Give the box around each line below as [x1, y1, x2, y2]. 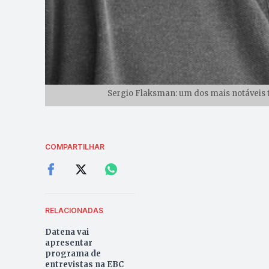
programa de [44, 249, 101, 259]
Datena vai [44, 227, 89, 238]
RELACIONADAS [44, 206, 103, 216]
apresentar [44, 238, 92, 249]
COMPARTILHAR [44, 142, 104, 152]
